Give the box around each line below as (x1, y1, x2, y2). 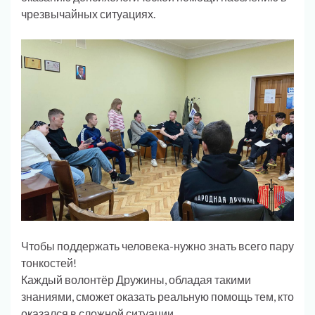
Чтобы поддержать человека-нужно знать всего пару (21, 239, 294, 253)
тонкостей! (21, 256, 77, 270)
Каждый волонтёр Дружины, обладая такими (21, 273, 251, 287)
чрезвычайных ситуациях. (21, 6, 155, 20)
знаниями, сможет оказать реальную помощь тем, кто (21, 290, 294, 304)
